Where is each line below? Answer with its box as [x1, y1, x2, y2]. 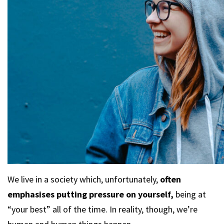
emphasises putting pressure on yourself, [7, 188, 173, 200]
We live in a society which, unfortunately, [7, 173, 158, 185]
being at [173, 188, 206, 200]
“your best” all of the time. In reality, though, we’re [7, 203, 197, 215]
